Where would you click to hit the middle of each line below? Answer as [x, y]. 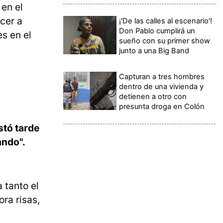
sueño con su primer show [165, 41]
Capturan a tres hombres [162, 76]
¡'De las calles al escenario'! [166, 21]
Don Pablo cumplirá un [157, 31]
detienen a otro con [153, 96]
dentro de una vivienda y [162, 86]
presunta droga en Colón [162, 106]
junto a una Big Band [154, 51]
